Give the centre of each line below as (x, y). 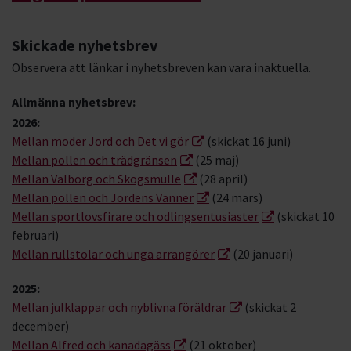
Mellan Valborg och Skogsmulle (96, 179)
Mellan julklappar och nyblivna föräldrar (119, 308)
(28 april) (222, 179)
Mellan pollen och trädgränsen (94, 160)
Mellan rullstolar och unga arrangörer (113, 254)
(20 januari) (262, 254)
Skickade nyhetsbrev (85, 45)
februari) (35, 235)
